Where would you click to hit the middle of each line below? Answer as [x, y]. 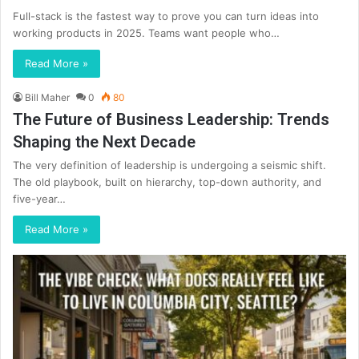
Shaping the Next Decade [104, 142]
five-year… [39, 199]
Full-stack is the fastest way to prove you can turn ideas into [166, 16]
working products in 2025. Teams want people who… [146, 33]
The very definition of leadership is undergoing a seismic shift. [169, 165]
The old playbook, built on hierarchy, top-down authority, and [167, 182]
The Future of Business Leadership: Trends [171, 120]
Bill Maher [47, 98]
